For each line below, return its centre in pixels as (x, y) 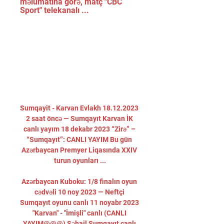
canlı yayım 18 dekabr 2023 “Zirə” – (79, 129)
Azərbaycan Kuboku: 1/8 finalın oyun (79, 181)
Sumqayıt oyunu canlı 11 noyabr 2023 (79, 202)
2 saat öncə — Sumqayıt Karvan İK (79, 118)
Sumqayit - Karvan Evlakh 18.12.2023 (79, 108)
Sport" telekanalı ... (54, 10)
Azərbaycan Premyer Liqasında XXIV (79, 150)
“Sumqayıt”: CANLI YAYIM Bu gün (79, 139)
